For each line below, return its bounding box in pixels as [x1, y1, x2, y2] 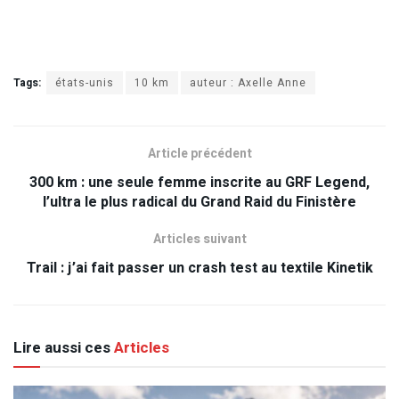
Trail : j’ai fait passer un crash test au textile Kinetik [26, 256, 373, 279]
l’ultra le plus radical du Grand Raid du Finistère [43, 191, 356, 213]
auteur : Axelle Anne [190, 74, 306, 91]
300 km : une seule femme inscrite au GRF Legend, [29, 171, 370, 193]
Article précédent [147, 143, 252, 163]
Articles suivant [152, 229, 247, 248]
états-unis [55, 74, 114, 91]
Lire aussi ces [13, 336, 110, 359]
